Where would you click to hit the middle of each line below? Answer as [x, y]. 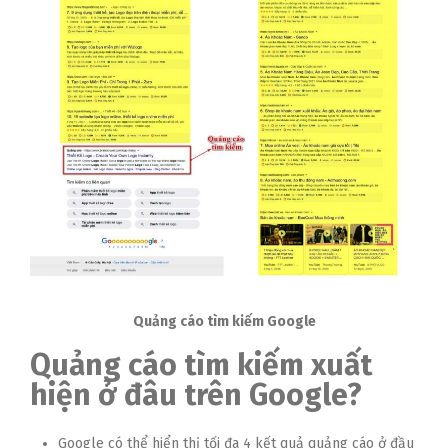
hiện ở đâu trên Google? [196, 394]
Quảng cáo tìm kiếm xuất [201, 364]
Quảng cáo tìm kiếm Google [224, 321]
